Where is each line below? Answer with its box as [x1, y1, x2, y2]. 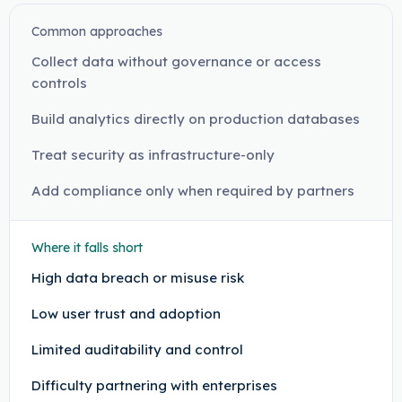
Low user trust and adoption [31, 305, 221, 322]
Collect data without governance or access [31, 53, 321, 70]
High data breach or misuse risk [31, 269, 244, 286]
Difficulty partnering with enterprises [31, 377, 277, 394]
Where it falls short [31, 240, 143, 256]
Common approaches [31, 23, 162, 39]
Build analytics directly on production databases [31, 110, 360, 127]
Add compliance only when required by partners [31, 182, 354, 199]
